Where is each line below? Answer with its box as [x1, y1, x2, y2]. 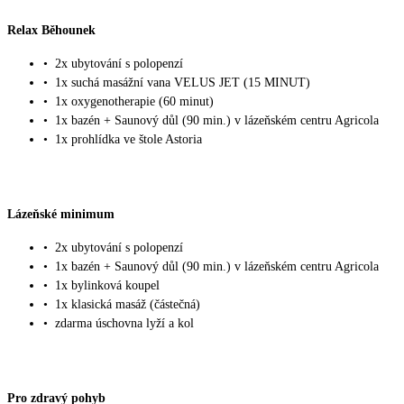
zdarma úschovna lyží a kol [55, 317, 194, 331]
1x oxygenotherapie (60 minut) [55, 95, 214, 109]
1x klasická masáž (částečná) [55, 298, 200, 312]
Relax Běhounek [7, 23, 96, 37]
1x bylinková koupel [55, 279, 160, 293]
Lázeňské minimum [7, 207, 115, 221]
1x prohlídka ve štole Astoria [55, 133, 202, 147]
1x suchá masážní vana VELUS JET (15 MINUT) [55, 76, 310, 90]
